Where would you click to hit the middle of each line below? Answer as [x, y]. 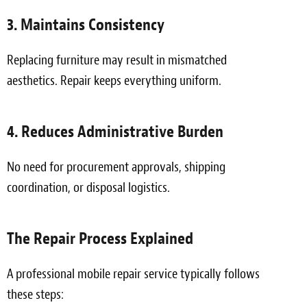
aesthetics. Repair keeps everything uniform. [114, 80]
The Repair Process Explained [100, 238]
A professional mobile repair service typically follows [133, 273]
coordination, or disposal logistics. [88, 187]
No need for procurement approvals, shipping [116, 167]
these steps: [35, 294]
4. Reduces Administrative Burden [115, 131]
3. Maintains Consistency [86, 24]
